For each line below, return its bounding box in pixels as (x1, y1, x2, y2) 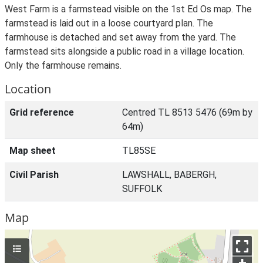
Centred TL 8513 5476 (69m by (122, 107, 252, 118)
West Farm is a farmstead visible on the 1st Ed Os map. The (5, 4, 252, 15)
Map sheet (9, 145, 56, 156)
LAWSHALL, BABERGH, (122, 169, 217, 180)
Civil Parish (9, 169, 59, 180)
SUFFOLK (122, 183, 162, 194)
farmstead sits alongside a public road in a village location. (5, 46, 244, 57)
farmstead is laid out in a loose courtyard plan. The (5, 18, 213, 29)
